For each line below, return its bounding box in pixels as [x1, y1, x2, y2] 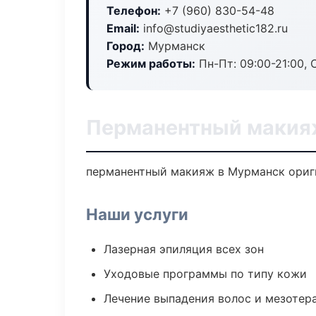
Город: [107, 39, 145, 53]
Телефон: [107, 4, 161, 18]
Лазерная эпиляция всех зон [104, 242, 264, 256]
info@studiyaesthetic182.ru [140, 21, 288, 35]
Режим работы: [107, 56, 195, 71]
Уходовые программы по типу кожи [104, 267, 307, 281]
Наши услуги [86, 205, 188, 224]
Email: [107, 21, 140, 35]
